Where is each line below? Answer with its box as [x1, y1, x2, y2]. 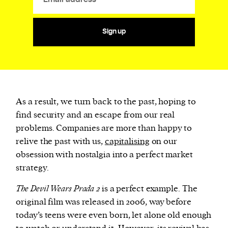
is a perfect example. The [100, 183, 197, 194]
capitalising [104, 135, 150, 147]
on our [149, 135, 177, 147]
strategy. [16, 162, 49, 174]
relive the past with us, [16, 135, 105, 147]
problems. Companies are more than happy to [16, 122, 192, 134]
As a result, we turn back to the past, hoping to [16, 96, 196, 107]
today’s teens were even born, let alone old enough [16, 209, 212, 221]
